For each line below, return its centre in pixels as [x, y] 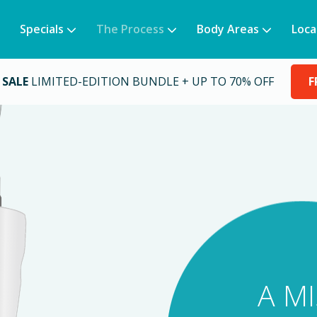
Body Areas [228, 29]
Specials [42, 29]
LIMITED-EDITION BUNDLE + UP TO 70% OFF [152, 82]
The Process [130, 29]
